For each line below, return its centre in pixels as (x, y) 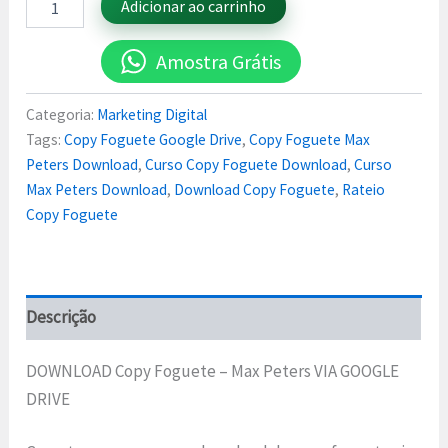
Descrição (61, 317)
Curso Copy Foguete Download (246, 164)
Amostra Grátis (219, 61)
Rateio (364, 189)
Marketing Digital (152, 114)
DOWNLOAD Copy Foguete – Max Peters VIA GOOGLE (213, 370)
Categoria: (62, 114)
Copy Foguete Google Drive (153, 139)
